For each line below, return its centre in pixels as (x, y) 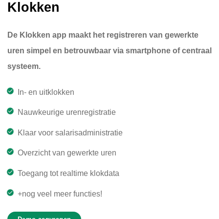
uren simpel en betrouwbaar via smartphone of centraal (109, 50)
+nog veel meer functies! (60, 194)
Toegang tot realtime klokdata (68, 173)
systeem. (24, 66)
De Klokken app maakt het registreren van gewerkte (103, 35)
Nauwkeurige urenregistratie (66, 112)
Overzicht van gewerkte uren (67, 153)
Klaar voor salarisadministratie (70, 132)
